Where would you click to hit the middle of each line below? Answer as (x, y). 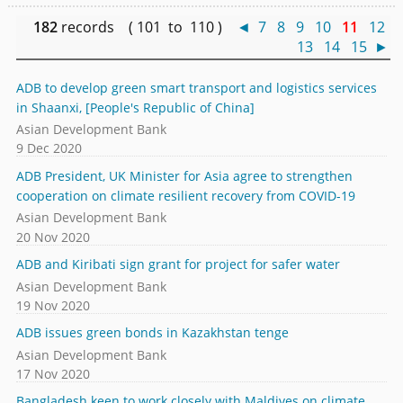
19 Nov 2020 (53, 305)
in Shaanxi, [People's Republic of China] (135, 107)
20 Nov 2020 (53, 237)
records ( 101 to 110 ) (148, 27)
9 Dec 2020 (49, 148)
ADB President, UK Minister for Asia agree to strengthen (184, 176)
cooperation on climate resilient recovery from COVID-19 (185, 196)
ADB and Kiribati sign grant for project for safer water (178, 264)
